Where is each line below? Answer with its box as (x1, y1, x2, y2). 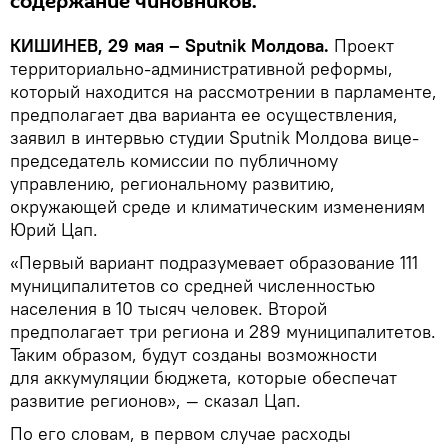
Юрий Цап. (10, 217, 98, 241)
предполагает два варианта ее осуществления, (10, 102, 398, 126)
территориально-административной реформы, (10, 56, 393, 80)
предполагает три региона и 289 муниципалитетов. (10, 319, 436, 343)
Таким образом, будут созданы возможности (10, 342, 377, 366)
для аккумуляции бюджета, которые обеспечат (10, 365, 397, 389)
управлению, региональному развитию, (10, 171, 335, 195)
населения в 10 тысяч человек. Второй (10, 296, 327, 320)
